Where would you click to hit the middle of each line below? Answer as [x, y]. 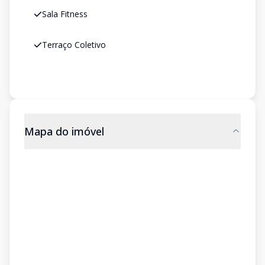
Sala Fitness [65, 14]
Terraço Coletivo [74, 45]
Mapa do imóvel [64, 131]
